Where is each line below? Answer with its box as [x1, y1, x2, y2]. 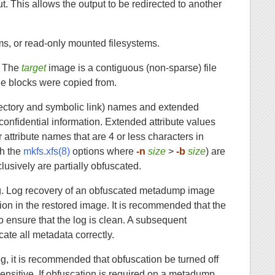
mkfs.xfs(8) [23, 146, 71, 157]
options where [70, 146, 137, 157]
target [21, 63, 47, 74]
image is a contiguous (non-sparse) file [46, 63, 217, 74]
